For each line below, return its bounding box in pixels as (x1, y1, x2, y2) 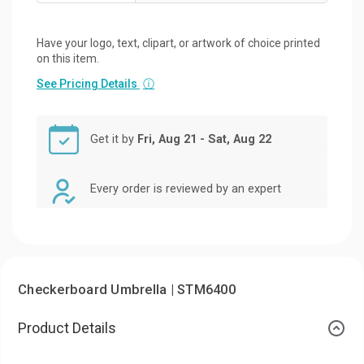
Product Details (18, 318, 116, 336)
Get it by (90, 132, 137, 147)
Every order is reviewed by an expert (90, 181, 281, 196)
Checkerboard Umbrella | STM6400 (18, 281, 236, 297)
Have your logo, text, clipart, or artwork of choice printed (37, 36, 320, 50)
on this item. (37, 51, 99, 65)
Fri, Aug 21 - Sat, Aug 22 (137, 132, 271, 147)
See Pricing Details (37, 76, 140, 90)
